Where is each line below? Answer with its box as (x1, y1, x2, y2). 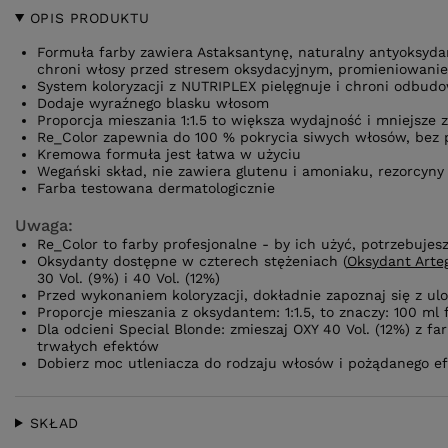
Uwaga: (15, 216, 73, 235)
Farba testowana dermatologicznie (37, 180, 275, 196)
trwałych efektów (37, 338, 159, 354)
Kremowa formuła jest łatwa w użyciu (37, 146, 301, 162)
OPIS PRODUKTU (29, 10, 150, 26)
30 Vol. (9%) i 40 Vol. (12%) (37, 270, 220, 286)
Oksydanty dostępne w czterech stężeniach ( (37, 253, 347, 269)
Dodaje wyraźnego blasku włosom (37, 95, 269, 111)
